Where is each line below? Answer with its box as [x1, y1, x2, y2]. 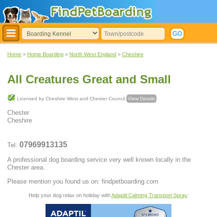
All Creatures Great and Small [7, 73, 171, 86]
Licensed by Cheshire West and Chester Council [17, 96, 126, 102]
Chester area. [7, 164, 45, 171]
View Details [128, 96, 155, 102]
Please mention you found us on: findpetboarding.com [7, 177, 158, 185]
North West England [69, 51, 116, 57]
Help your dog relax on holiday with [28, 192, 111, 198]
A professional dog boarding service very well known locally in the [7, 156, 191, 164]
